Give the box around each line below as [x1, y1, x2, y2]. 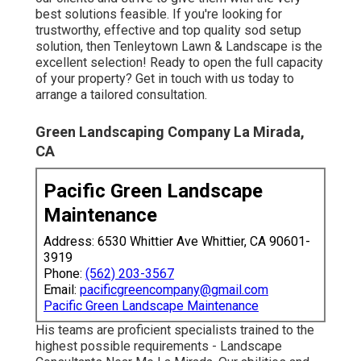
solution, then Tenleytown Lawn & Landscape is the [35, 38, 322, 54]
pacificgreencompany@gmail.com [80, 281, 268, 297]
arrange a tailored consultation [35, 86, 205, 102]
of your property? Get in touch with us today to [35, 70, 294, 86]
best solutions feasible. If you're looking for [35, 6, 282, 22]
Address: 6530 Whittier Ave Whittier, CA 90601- [44, 233, 310, 249]
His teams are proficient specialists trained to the [35, 322, 314, 338]
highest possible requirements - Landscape [35, 338, 282, 354]
